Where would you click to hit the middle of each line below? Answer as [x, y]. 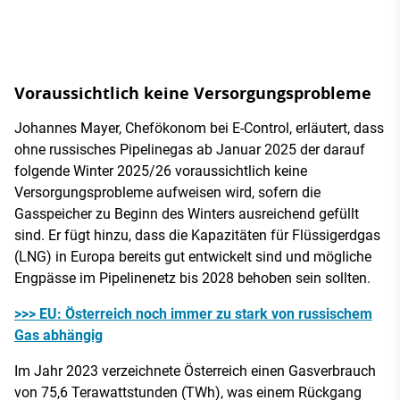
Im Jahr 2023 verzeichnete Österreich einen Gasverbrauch [195, 371]
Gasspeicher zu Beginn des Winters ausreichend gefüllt [187, 213]
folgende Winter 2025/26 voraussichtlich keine [161, 171]
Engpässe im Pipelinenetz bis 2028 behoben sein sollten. [192, 278]
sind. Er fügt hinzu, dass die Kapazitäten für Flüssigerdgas [197, 235]
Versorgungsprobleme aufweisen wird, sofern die [167, 192]
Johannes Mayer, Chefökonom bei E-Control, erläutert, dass [199, 128]
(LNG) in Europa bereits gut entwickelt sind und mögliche [193, 256]
